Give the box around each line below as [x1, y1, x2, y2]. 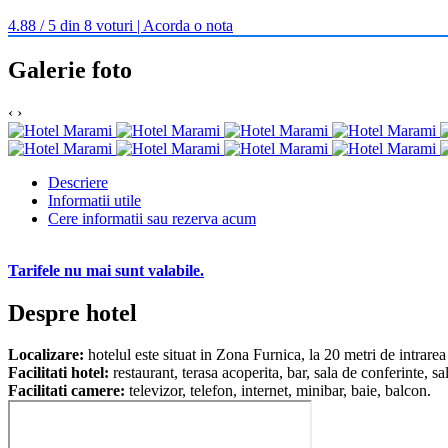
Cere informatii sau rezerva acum [48, 209, 256, 227]
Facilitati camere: [8, 382, 129, 400]
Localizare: [8, 346, 88, 364]
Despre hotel [8, 299, 137, 326]
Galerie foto [8, 56, 132, 83]
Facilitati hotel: [8, 364, 113, 382]
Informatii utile [48, 191, 141, 209]
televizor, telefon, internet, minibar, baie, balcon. [129, 382, 431, 400]
